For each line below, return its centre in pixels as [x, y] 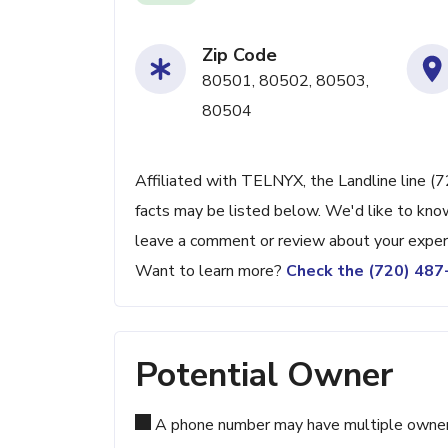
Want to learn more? [210, 271]
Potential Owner [264, 375]
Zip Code [239, 55]
